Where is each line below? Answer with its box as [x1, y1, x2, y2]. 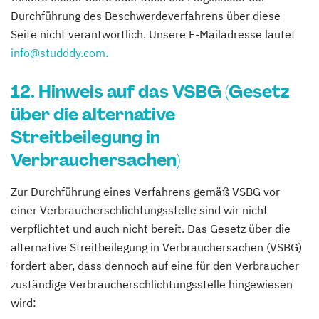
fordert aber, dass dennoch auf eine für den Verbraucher [11, 258, 299, 273]
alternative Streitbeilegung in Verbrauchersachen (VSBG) [11, 240, 302, 254]
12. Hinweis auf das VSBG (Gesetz [11, 80, 290, 103]
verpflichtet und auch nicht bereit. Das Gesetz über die [11, 221, 291, 236]
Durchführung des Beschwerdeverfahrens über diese [11, 9, 281, 23]
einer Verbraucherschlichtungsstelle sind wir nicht [11, 203, 268, 217]
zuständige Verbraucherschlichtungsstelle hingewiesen [11, 277, 293, 291]
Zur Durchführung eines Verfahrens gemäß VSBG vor [11, 184, 280, 199]
